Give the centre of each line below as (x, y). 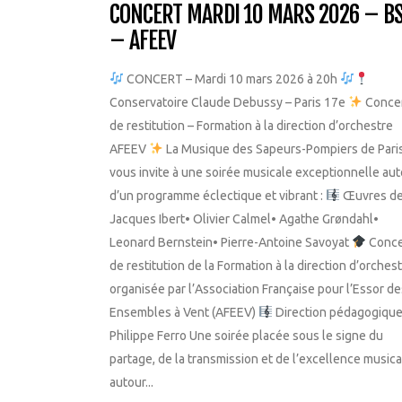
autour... (131, 382)
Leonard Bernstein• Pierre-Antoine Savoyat (231, 242)
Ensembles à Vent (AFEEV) (184, 312)
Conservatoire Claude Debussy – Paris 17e (229, 102)
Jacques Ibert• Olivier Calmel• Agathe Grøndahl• (244, 218)
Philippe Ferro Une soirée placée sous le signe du (246, 335)
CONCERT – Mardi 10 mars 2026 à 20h (232, 79)
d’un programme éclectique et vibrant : (218, 195)
